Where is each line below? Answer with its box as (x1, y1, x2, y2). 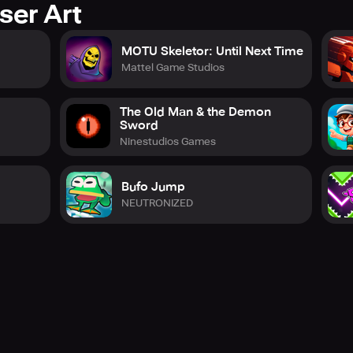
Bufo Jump (121, 179, 185, 194)
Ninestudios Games (119, 136, 216, 147)
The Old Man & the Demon (119, 105, 271, 119)
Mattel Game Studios (121, 61, 225, 73)
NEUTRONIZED (121, 196, 193, 209)
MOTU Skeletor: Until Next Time (121, 43, 303, 58)
